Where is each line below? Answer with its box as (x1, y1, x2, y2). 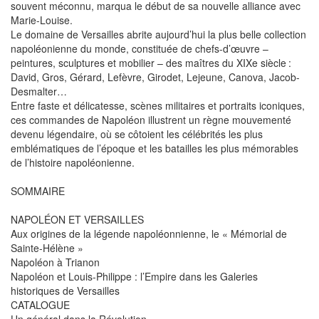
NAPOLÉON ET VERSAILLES (11, 212, 144, 226)
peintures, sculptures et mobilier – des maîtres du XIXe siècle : (11, 56, 291, 70)
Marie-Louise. (11, 13, 73, 27)
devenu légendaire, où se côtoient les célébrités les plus (11, 127, 263, 141)
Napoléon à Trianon (11, 255, 100, 269)
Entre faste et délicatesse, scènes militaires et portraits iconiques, (11, 98, 305, 113)
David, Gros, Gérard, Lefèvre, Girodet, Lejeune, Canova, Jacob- (11, 70, 300, 84)
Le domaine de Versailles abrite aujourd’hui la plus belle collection (11, 27, 306, 41)
